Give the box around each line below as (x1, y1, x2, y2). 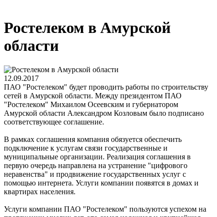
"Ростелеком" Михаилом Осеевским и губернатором (4, 100, 178, 108)
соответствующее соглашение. (4, 117, 104, 126)
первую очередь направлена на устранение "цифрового (4, 161, 187, 170)
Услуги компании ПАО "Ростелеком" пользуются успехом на (4, 204, 206, 213)
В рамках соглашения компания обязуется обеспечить (4, 135, 182, 143)
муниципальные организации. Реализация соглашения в (4, 152, 191, 161)
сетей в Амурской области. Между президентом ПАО (4, 91, 182, 100)
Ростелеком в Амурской (4, 19, 170, 37)
